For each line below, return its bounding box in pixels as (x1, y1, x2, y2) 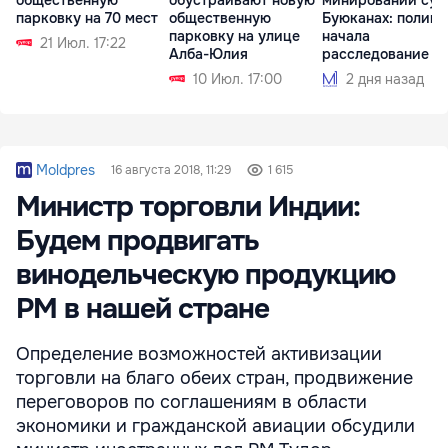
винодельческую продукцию (16, 256, 395, 293)
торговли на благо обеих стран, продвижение (16, 366, 413, 389)
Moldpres (36, 160, 95, 179)
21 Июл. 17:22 (40, 33, 126, 52)
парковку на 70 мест (16, 8, 158, 27)
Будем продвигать (16, 222, 259, 259)
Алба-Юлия (169, 44, 248, 63)
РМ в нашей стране (16, 290, 269, 327)
